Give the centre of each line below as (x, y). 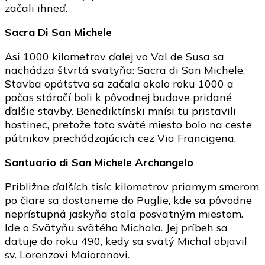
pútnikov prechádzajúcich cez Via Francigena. (120, 138)
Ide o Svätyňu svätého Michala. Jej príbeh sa (116, 228)
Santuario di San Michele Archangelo (99, 163)
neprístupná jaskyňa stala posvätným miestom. (124, 214)
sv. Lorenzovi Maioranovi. (67, 255)
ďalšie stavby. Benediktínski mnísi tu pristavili (120, 111)
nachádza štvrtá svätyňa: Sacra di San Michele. (125, 70)
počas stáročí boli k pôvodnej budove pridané (118, 98)
